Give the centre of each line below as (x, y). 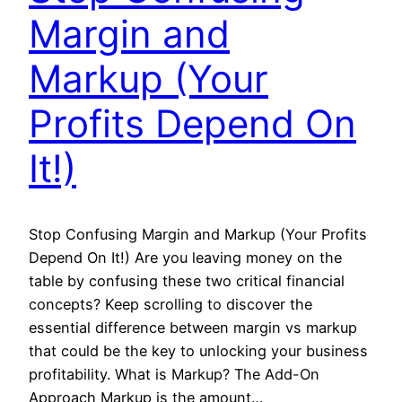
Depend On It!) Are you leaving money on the (185, 257)
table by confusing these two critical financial (187, 280)
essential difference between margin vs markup (193, 327)
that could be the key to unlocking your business (198, 350)
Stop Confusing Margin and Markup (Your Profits (198, 234)
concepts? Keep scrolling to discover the (170, 304)
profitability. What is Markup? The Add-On (174, 374)
